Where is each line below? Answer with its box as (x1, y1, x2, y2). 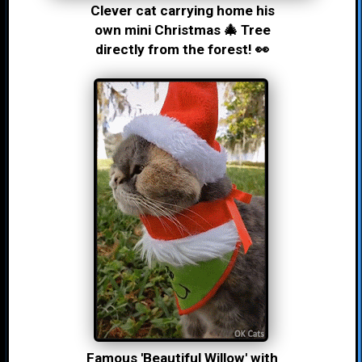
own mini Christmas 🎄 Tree (94, 22, 271, 38)
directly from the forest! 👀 (95, 41, 269, 57)
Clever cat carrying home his (90, 2, 275, 19)
